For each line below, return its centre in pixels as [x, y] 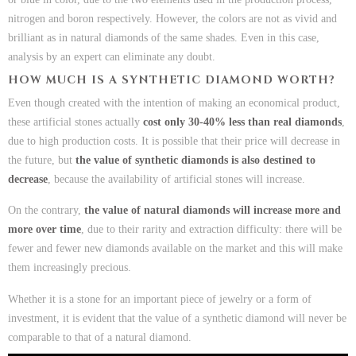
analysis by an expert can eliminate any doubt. [112, 56]
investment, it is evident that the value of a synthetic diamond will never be [177, 318]
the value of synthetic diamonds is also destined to [195, 160]
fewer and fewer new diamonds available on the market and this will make [175, 249]
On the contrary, [46, 211]
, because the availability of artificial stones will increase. [176, 179]
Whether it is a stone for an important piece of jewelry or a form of [160, 299]
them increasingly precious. [70, 268]
